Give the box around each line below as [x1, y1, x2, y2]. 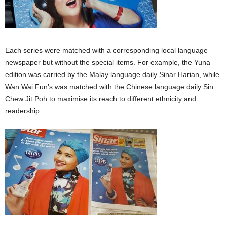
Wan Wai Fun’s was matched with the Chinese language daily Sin [5, 83, 213, 91]
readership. [5, 107, 42, 116]
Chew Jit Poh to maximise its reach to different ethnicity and [5, 95, 196, 103]
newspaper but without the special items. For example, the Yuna [5, 58, 210, 67]
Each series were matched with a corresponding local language [5, 46, 208, 55]
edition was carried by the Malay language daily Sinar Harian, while [5, 70, 219, 79]
